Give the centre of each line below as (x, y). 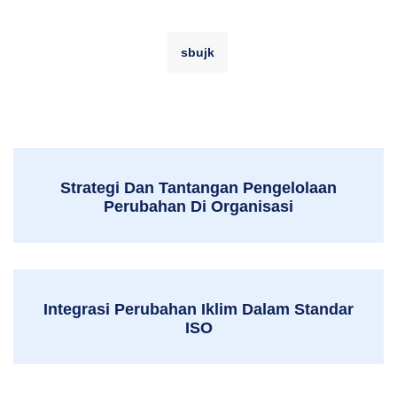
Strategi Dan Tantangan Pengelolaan (198, 187)
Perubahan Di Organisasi (198, 206)
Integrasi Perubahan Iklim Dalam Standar (198, 309)
